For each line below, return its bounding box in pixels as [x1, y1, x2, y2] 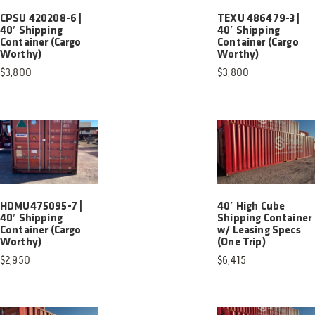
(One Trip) [217, 237, 266, 249]
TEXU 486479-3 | [217, 13, 300, 25]
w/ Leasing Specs [217, 225, 301, 237]
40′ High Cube [217, 201, 285, 213]
